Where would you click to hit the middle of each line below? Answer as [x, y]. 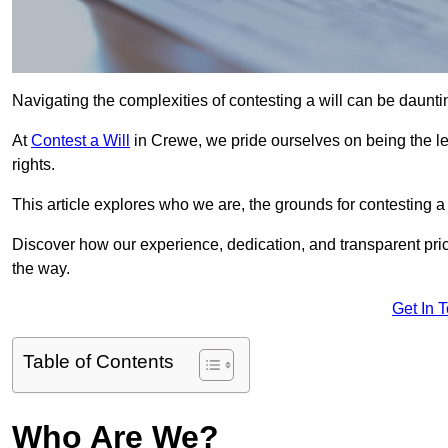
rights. [33, 165]
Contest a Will [80, 141]
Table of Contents [98, 362]
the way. [41, 269]
